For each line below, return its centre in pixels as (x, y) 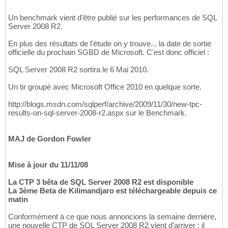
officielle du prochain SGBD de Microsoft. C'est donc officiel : (109, 52)
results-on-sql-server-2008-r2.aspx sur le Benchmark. (97, 113)
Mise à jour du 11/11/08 (48, 165)
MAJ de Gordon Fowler (50, 139)
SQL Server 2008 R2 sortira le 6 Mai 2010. (78, 70)
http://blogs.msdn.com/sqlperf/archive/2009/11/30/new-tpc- (105, 104)
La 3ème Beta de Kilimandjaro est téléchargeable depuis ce (112, 191)
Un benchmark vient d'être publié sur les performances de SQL (112, 18)
